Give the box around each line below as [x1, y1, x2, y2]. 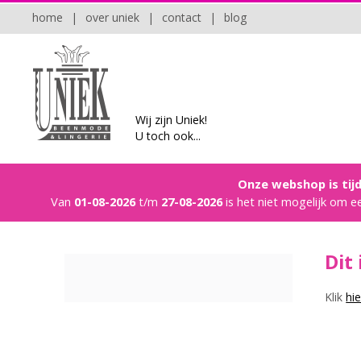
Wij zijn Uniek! [135, 112, 207, 127]
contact [162, 10, 201, 25]
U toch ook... [135, 128, 201, 143]
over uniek [85, 10, 139, 25]
